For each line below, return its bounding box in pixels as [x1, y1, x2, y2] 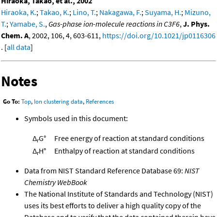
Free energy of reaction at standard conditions [54, 133, 204, 143]
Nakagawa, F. [99, 7, 141, 17]
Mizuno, [185, 7, 211, 17]
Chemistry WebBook [24, 177, 87, 187]
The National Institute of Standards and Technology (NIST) [24, 189, 213, 199]
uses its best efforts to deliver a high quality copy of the [24, 201, 201, 211]
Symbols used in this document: [24, 113, 128, 124]
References [86, 97, 114, 106]
